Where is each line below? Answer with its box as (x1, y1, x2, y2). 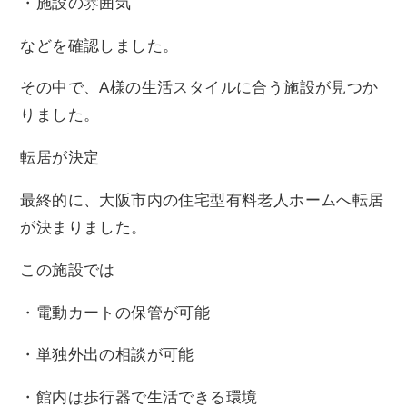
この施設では (20, 261, 115, 279)
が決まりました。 (20, 218, 147, 236)
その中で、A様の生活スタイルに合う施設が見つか (20, 79, 379, 97)
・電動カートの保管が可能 (20, 303, 211, 322)
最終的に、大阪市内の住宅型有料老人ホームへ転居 (20, 191, 384, 209)
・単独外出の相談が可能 (20, 346, 194, 364)
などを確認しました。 (20, 36, 179, 55)
